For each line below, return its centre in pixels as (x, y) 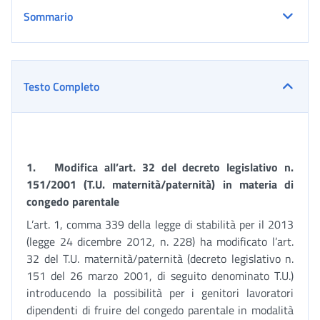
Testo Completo (61, 86)
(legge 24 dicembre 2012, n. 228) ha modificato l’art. (160, 241)
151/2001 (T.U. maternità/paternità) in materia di (160, 184)
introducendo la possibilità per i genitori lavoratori (160, 293)
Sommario (48, 16)
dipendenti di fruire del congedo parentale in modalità (160, 310)
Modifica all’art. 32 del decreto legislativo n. (174, 167)
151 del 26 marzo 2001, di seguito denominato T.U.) (160, 276)
